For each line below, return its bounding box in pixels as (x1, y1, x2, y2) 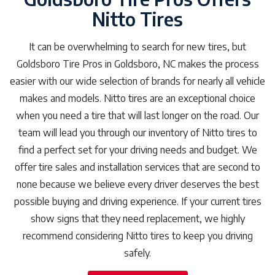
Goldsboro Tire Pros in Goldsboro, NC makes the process (16, 58, 259, 71)
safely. (124, 247, 151, 260)
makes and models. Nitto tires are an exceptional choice (20, 92, 255, 105)
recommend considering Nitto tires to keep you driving (22, 230, 253, 242)
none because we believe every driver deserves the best (16, 178, 259, 191)
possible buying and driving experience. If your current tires (14, 195, 261, 208)
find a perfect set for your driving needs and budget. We (18, 144, 257, 157)
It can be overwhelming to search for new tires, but (29, 41, 246, 53)
